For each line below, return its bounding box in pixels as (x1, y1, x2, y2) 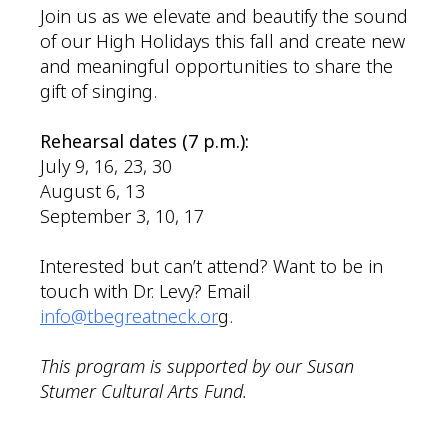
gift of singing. (40, 79, 157, 104)
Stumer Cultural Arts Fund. (40, 379, 247, 404)
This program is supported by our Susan (40, 354, 354, 379)
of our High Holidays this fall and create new (40, 29, 405, 54)
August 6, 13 (40, 179, 145, 204)
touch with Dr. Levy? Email (40, 279, 251, 304)
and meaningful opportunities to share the (40, 54, 393, 79)
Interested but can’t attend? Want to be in (40, 254, 383, 279)
